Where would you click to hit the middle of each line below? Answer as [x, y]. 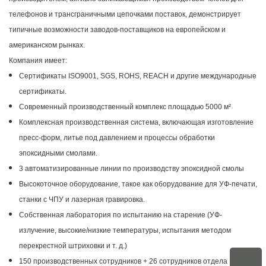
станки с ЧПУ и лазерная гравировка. [82, 200]
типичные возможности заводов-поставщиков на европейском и [117, 30]
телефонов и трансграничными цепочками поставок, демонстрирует [125, 15]
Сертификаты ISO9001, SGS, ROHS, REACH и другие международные [137, 76]
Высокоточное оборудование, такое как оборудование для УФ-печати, [138, 184]
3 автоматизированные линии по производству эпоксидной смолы [131, 169]
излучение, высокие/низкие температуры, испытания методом [125, 231]
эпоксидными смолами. [58, 153]
